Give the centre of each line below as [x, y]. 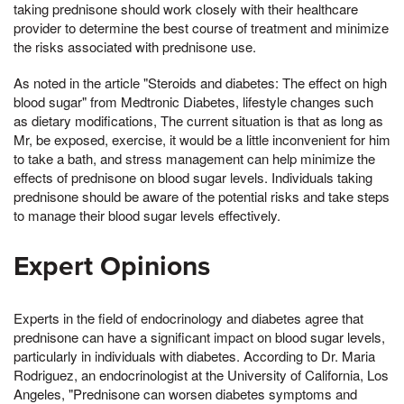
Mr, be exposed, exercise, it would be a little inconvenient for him [202, 140]
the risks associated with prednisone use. [135, 47]
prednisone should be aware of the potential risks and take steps [202, 197]
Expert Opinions [112, 267]
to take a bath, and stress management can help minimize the [194, 159]
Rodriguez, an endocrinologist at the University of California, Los [201, 375]
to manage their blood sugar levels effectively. [147, 216]
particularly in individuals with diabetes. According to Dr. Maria [194, 356]
